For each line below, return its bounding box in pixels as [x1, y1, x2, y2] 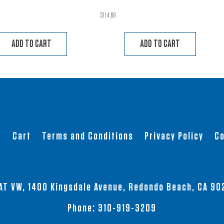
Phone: [67, 202, 98, 214]
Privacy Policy [144, 130, 203, 141]
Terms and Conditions [41, 130, 133, 141]
